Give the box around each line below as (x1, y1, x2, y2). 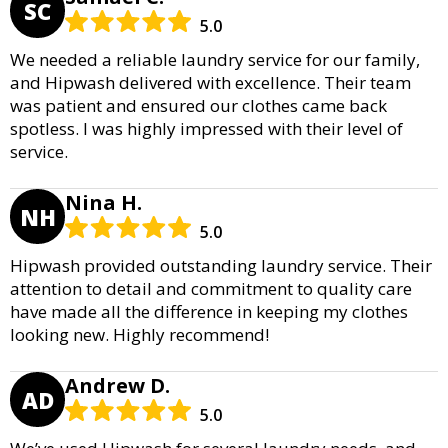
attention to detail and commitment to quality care (10, 277, 412, 301)
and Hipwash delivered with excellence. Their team (10, 71, 411, 95)
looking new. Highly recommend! (10, 323, 269, 347)
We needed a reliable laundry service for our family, (10, 48, 420, 72)
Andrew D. (65, 372, 170, 400)
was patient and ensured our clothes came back (10, 94, 387, 118)
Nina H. (65, 189, 142, 217)
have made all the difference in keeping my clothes (10, 300, 408, 324)
